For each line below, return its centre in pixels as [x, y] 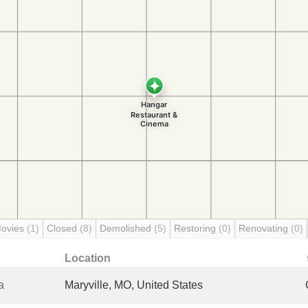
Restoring [196, 228]
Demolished [127, 228]
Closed [63, 228]
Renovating [265, 228]
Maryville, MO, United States [134, 285]
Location [88, 258]
